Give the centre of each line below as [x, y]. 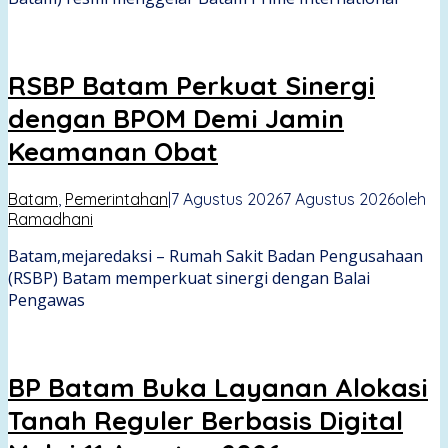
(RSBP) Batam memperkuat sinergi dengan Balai [189, 278]
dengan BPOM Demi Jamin [176, 118]
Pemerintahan [116, 199]
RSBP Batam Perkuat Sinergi [191, 85]
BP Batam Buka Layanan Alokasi [218, 387]
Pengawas [46, 300]
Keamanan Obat [113, 151]
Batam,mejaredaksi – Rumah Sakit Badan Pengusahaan [215, 256]
